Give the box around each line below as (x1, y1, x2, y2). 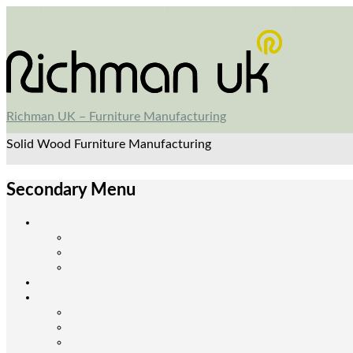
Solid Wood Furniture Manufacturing (6, 138, 211, 150)
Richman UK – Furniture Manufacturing (6, 110, 226, 123)
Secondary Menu (6, 181, 136, 199)
